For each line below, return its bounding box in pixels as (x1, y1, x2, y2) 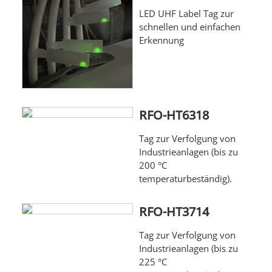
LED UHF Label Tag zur (138, 7, 234, 20)
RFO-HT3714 (138, 203, 209, 220)
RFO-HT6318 (138, 107, 209, 124)
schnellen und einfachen (138, 21, 240, 33)
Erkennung (138, 34, 184, 47)
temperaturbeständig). (138, 172, 232, 185)
